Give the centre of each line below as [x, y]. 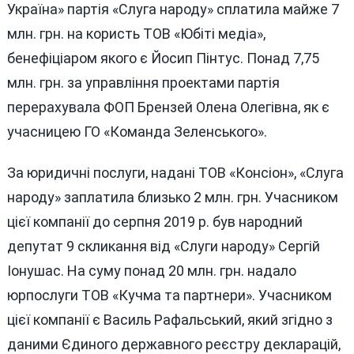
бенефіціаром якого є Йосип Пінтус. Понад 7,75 [163, 58]
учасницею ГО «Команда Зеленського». [137, 132]
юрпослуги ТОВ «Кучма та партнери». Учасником [169, 296]
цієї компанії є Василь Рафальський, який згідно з [169, 320]
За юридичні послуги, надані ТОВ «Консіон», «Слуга [175, 173]
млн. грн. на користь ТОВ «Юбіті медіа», [136, 34]
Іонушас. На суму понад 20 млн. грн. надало [151, 271]
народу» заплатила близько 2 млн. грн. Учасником [172, 198]
